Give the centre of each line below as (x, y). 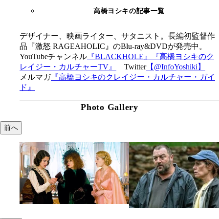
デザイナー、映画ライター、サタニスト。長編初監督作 (117, 36)
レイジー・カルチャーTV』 (68, 67)
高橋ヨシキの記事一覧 (129, 11)
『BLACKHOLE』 (119, 57)
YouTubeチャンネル (53, 57)
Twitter (135, 67)
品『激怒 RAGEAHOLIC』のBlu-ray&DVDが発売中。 (117, 46)
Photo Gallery (109, 107)
